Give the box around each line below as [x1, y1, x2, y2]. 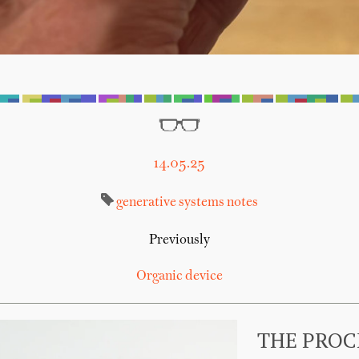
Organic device [135, 270, 223, 283]
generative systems [115, 196, 224, 209]
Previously [148, 234, 210, 247]
